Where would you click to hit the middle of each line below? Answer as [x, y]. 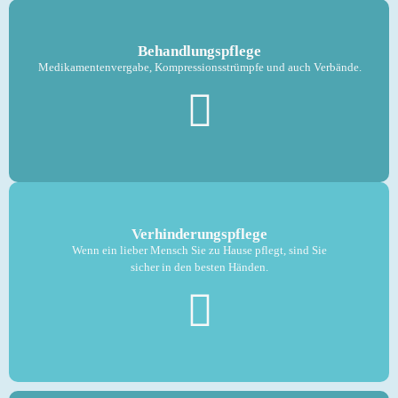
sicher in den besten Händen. [199, 267]
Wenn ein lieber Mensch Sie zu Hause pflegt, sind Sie [199, 250]
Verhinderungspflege [199, 234]
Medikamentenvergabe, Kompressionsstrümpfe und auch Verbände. [199, 67]
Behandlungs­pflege [199, 51]
